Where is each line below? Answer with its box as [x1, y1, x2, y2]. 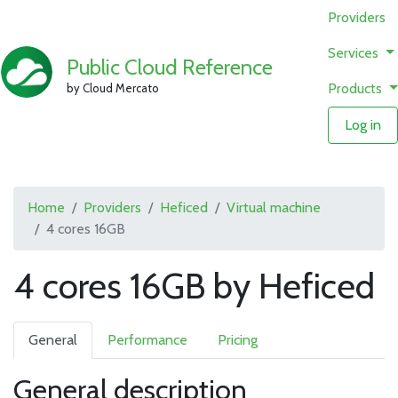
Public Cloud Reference [67, 53, 274, 80]
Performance [107, 331, 187, 348]
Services [328, 44, 383, 61]
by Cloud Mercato [67, 80, 160, 95]
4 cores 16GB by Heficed [13, 264, 375, 307]
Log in [345, 116, 382, 133]
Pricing [218, 331, 258, 348]
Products [328, 80, 386, 97]
